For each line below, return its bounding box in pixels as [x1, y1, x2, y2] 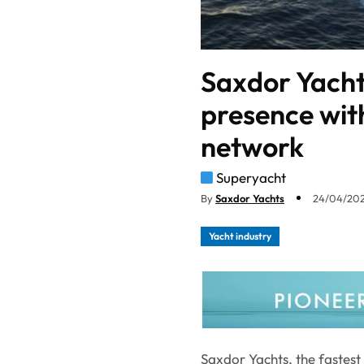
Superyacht [216, 168, 286, 186]
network [201, 128, 304, 164]
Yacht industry [209, 229, 271, 242]
